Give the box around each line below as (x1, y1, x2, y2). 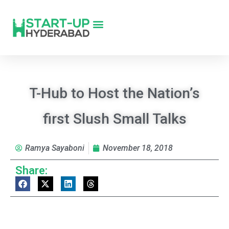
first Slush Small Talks (42, 110, 187, 127)
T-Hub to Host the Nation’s (29, 85, 200, 102)
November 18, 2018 (103, 143, 173, 153)
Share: (15, 164, 48, 177)
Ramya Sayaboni (25, 143, 84, 153)
